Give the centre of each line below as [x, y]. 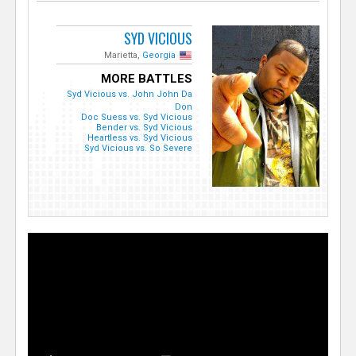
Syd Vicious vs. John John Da [129, 94]
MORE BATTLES [146, 78]
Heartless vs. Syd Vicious [139, 137]
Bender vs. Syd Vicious [144, 127]
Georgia [159, 55]
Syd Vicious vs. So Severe [138, 148]
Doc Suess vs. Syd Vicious [136, 117]
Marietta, [123, 55]
